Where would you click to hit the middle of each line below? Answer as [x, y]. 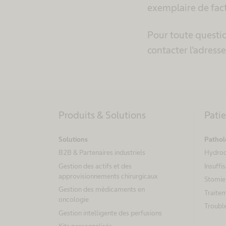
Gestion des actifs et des [95, 166]
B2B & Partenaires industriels [102, 153]
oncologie [74, 200]
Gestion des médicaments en [102, 189]
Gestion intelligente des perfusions [110, 213]
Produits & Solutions [102, 115]
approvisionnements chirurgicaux [108, 176]
